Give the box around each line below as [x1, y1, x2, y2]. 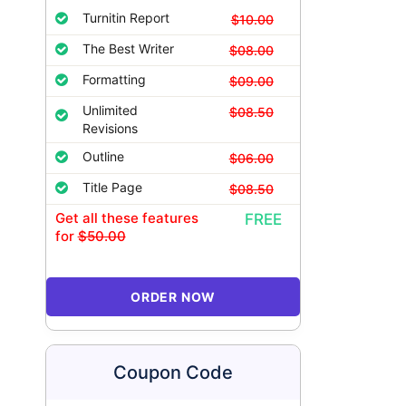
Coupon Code [113, 362, 234, 383]
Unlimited [82, 102, 138, 118]
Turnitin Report [82, 10, 169, 25]
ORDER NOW [130, 289, 217, 304]
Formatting [82, 72, 146, 87]
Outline [82, 149, 124, 164]
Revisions [82, 121, 138, 136]
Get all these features [54, 209, 198, 227]
